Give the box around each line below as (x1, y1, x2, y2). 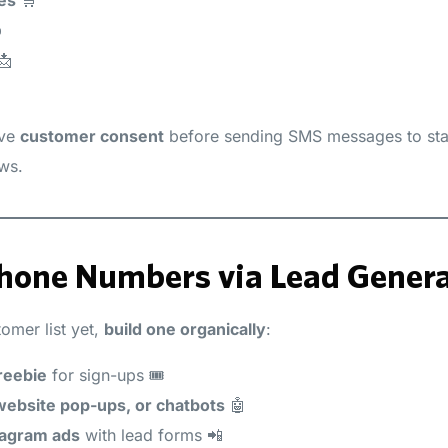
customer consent (20, 125, 164, 146)
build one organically (104, 318, 266, 339)
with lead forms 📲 (80, 424, 223, 445)
